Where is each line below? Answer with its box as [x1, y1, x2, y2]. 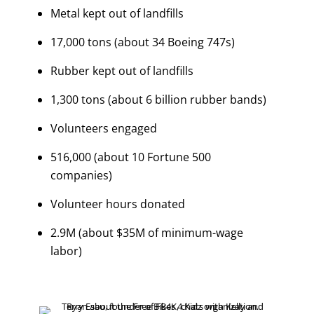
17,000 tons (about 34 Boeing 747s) [50, 34, 235, 50]
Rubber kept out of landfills [50, 62, 193, 78]
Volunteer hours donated [50, 196, 185, 212]
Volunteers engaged [50, 120, 157, 136]
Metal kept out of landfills [50, 5, 184, 21]
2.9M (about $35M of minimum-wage [50, 224, 243, 240]
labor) [50, 243, 82, 259]
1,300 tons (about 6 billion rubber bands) [50, 91, 266, 107]
